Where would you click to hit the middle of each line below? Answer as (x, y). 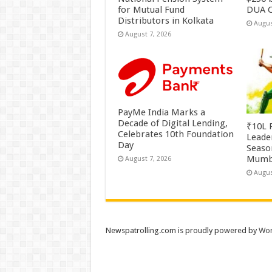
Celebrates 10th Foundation (175, 134)
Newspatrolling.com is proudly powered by (182, 231)
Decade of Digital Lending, (172, 123)
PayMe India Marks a (161, 112)
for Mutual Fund (151, 10)
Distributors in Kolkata (165, 21)
